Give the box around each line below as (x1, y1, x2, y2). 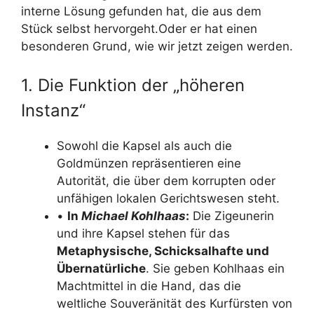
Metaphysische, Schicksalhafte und (57, 244, 269, 258)
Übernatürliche (57, 261, 146, 275)
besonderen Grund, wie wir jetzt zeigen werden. (21, 39, 293, 53)
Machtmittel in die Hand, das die (57, 279, 241, 293)
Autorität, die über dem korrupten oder (57, 174, 275, 188)
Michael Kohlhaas (81, 209, 186, 223)
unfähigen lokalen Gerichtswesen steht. (57, 191, 280, 205)
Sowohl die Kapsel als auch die (57, 139, 232, 153)
